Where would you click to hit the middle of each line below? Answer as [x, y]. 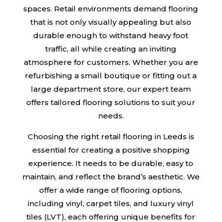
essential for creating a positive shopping [111, 150]
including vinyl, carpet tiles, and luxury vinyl [111, 203]
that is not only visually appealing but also [111, 22]
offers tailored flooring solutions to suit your [111, 102]
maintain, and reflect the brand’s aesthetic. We [111, 176]
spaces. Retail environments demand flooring [111, 8]
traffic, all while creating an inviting [111, 49]
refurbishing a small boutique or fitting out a [111, 75]
